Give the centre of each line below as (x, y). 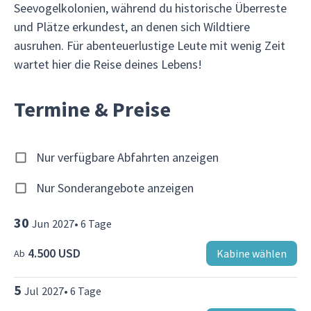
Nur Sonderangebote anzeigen (115, 187)
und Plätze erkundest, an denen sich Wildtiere (132, 26)
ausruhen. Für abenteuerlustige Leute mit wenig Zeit (150, 45)
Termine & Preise (92, 109)
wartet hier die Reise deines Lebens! (108, 64)
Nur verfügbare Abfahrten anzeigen (127, 158)
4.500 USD (54, 253)
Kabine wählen (252, 253)
